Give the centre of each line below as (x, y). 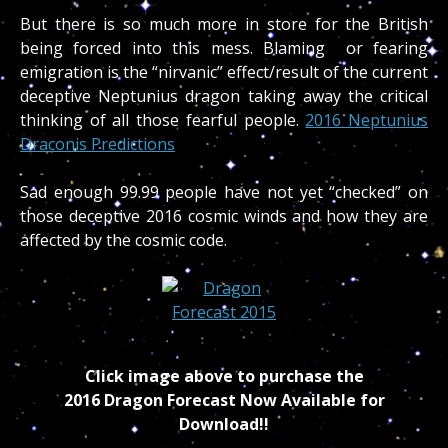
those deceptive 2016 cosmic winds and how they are (224, 216)
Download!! (224, 424)
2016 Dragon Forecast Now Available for (224, 400)
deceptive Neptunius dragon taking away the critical (224, 96)
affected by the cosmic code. (123, 240)
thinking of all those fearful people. (163, 120)
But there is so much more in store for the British (224, 24)
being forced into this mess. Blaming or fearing (224, 48)
